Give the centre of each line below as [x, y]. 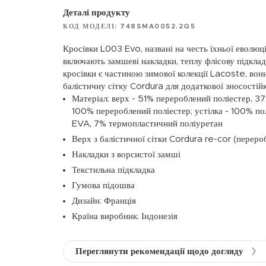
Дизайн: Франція [104, 201]
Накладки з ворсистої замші [126, 154]
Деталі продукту [97, 12]
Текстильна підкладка [114, 170]
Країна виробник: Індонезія [125, 216]
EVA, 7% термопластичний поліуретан [148, 123]
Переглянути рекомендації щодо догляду [160, 251]
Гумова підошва [104, 185]
